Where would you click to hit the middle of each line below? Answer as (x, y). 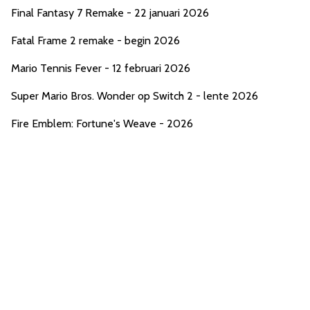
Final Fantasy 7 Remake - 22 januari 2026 (110, 12)
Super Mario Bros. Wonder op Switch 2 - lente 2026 (135, 95)
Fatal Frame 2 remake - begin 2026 (95, 40)
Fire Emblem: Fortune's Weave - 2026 (102, 123)
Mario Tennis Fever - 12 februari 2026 (101, 68)
